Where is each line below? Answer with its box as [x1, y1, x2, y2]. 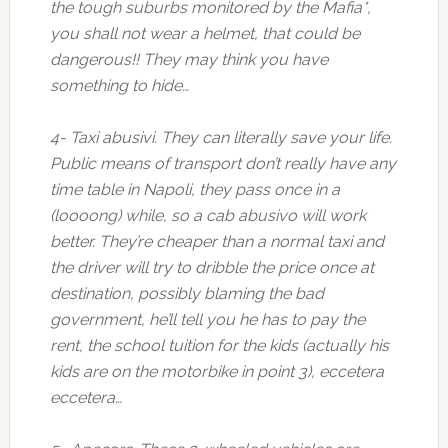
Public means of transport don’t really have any [49, 154, 396, 173]
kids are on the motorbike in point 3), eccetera [49, 362, 384, 381]
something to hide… [49, 76, 189, 95]
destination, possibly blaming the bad [49, 284, 324, 303]
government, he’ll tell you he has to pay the [49, 310, 365, 329]
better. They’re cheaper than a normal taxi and [49, 232, 384, 251]
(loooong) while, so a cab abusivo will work [49, 206, 366, 225]
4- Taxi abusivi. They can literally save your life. [49, 128, 392, 147]
